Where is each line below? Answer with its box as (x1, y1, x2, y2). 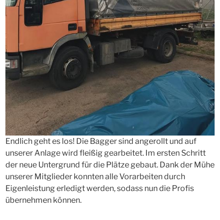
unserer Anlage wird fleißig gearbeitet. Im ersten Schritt (5, 148, 206, 158)
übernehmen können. (5, 195, 82, 205)
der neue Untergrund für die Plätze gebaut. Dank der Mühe (5, 160, 215, 169)
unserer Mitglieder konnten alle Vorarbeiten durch (5, 172, 185, 181)
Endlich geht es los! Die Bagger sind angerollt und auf (5, 137, 196, 146)
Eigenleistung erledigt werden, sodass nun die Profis (5, 184, 194, 193)
